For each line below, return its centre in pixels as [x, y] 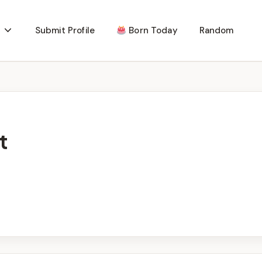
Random [216, 30]
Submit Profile [65, 30]
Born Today [152, 30]
